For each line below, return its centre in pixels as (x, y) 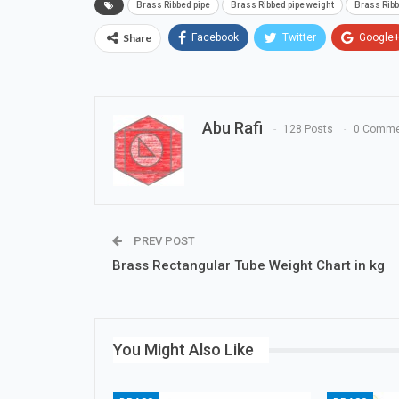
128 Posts (308, 130)
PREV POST (163, 241)
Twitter (299, 37)
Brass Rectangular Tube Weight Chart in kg (248, 265)
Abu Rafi (232, 128)
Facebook (215, 37)
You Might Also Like (183, 350)
